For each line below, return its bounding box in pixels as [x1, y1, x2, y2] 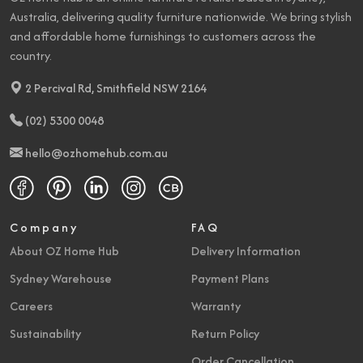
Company [10, 218, 79, 236]
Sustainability [10, 324, 81, 342]
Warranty [191, 297, 241, 314]
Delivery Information [191, 241, 301, 259]
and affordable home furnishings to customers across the [10, 27, 316, 45]
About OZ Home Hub [10, 241, 119, 259]
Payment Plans [191, 269, 269, 287]
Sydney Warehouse [10, 269, 112, 287]
